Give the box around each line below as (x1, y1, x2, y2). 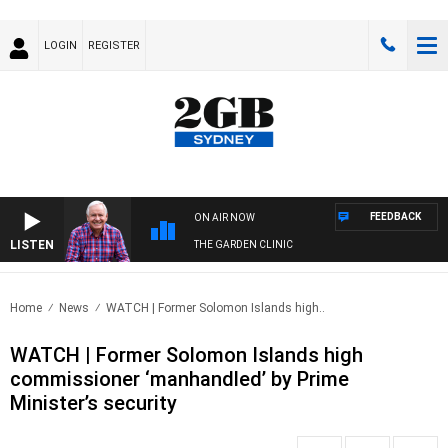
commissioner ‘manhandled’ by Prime (10, 367, 349, 392)
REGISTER (88, 39, 140, 52)
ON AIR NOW (194, 212, 255, 224)
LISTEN (10, 238, 54, 253)
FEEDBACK (370, 211, 421, 223)
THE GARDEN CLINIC (194, 239, 293, 251)
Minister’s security (10, 391, 177, 416)
